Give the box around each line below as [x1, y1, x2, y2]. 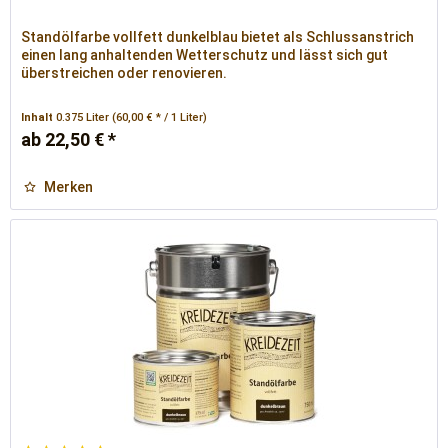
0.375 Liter [56, 111, 113, 125]
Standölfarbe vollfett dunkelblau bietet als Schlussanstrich [21, 29, 415, 46]
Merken [44, 179, 94, 196]
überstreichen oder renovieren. [21, 65, 228, 82]
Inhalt [21, 111, 57, 125]
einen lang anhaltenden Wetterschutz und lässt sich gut [21, 47, 389, 64]
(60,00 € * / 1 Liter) [112, 111, 208, 125]
